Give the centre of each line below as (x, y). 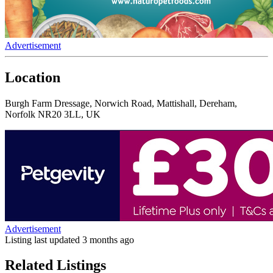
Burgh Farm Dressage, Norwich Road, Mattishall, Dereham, (121, 103)
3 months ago (108, 239)
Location (33, 77)
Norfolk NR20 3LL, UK (53, 114)
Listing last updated (44, 239)
